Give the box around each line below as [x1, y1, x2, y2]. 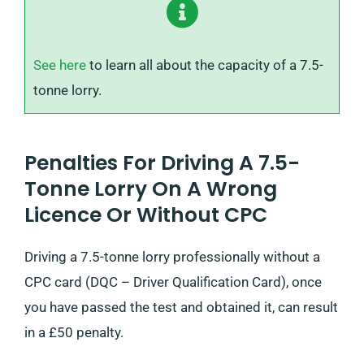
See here [33, 56, 86, 73]
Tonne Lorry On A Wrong [24, 174, 277, 203]
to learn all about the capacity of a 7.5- [86, 56, 323, 73]
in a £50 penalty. [24, 323, 123, 340]
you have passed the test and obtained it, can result [24, 298, 338, 315]
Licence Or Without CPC [24, 200, 267, 229]
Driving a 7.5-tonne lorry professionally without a [24, 248, 320, 265]
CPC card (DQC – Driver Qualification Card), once [24, 273, 322, 290]
